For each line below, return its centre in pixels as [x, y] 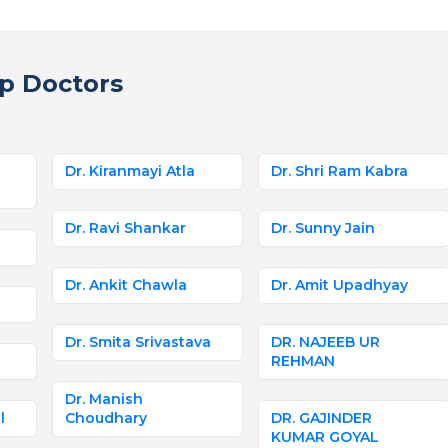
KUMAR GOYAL [325, 437]
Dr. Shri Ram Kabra [340, 171]
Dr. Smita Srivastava [138, 342]
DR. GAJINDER [322, 418]
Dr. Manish [104, 399]
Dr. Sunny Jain [323, 228]
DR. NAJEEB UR [326, 342]
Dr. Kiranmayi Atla [130, 171]
